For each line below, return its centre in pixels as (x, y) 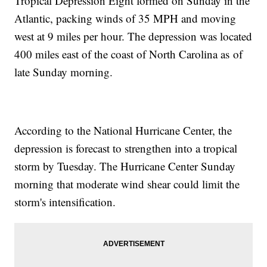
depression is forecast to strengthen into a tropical (126, 148)
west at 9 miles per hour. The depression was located (133, 36)
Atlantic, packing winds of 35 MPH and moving (125, 18)
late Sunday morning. (66, 72)
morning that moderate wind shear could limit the (127, 184)
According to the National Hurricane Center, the (123, 131)
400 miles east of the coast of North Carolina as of (129, 54)
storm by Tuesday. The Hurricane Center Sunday (125, 166)
